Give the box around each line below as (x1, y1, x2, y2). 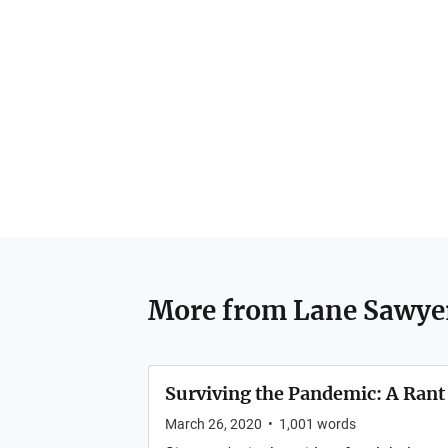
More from (147, 294, 293, 327)
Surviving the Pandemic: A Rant (164, 382, 445, 405)
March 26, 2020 (164, 416, 262, 432)
